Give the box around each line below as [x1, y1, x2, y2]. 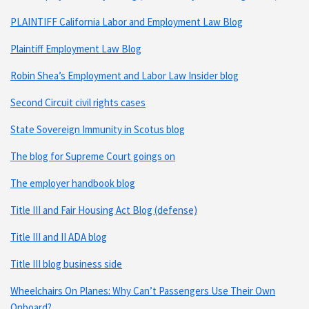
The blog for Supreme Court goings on [10, 149, 175, 163]
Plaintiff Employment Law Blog [10, 41, 141, 55]
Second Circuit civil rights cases [10, 95, 146, 109]
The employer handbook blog [10, 176, 135, 190]
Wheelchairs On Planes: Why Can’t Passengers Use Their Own [10, 283, 275, 297]
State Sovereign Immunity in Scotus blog [10, 122, 185, 136]
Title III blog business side [10, 257, 122, 270]
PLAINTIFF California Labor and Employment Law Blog [10, 14, 243, 28]
